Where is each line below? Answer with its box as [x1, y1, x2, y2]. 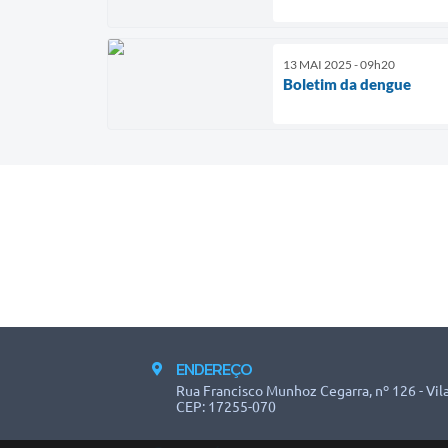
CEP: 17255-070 [176, 398, 276, 415]
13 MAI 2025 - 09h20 [283, 57, 395, 73]
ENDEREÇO [176, 359, 252, 378]
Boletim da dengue [283, 75, 411, 94]
